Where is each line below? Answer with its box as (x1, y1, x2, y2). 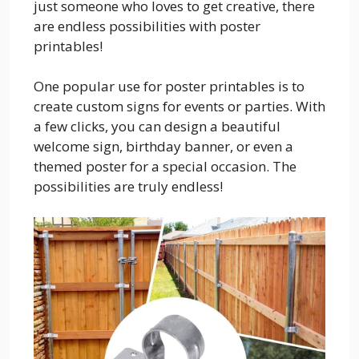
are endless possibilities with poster (34, 16, 260, 35)
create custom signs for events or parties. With (34, 97, 325, 115)
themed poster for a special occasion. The (34, 157, 296, 175)
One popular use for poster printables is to (34, 77, 305, 95)
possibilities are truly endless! (34, 177, 223, 196)
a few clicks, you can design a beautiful (34, 117, 280, 135)
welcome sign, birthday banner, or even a (34, 137, 293, 155)
